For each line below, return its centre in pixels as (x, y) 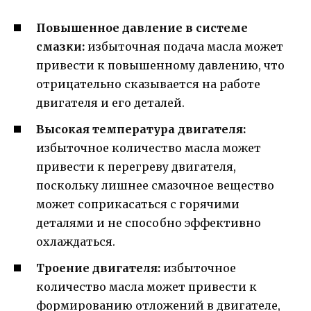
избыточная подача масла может (184, 47)
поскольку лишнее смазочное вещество (155, 186)
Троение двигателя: (98, 268)
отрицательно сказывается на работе (148, 84)
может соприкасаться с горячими (138, 204)
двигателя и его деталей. (110, 103)
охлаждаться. (76, 242)
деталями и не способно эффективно (149, 223)
